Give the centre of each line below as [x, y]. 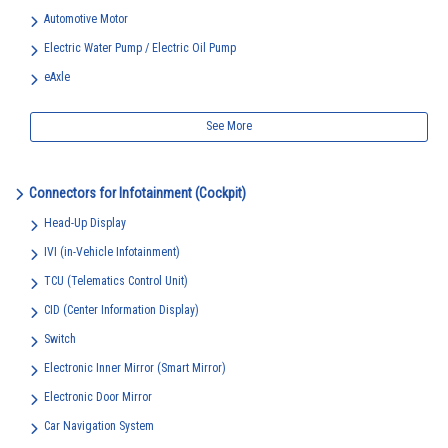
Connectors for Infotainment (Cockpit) [137, 193]
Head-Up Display [85, 223]
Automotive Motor [86, 19]
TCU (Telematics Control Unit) [116, 281]
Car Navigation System [99, 426]
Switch [60, 339]
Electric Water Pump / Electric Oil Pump [140, 48]
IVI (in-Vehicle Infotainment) [112, 252]
